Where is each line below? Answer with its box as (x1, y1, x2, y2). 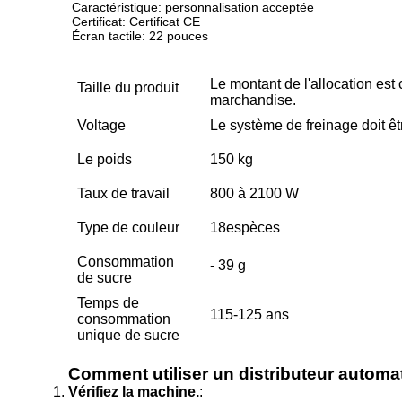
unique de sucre (77, 328, 179, 343)
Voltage (77, 118, 126, 133)
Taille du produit (77, 80, 179, 95)
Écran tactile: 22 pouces (72, 29, 208, 43)
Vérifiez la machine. (68, 384, 199, 399)
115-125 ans (210, 307, 289, 322)
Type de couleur (77, 220, 179, 235)
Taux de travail (77, 186, 170, 201)
